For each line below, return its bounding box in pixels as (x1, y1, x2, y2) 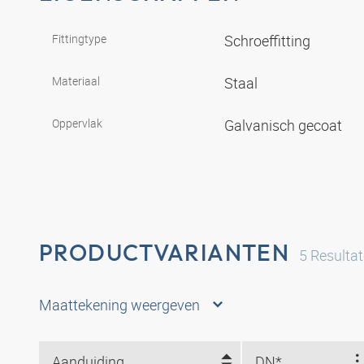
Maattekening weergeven (39, 295, 200, 315)
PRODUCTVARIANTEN (39, 238, 290, 267)
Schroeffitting (224, 31, 314, 51)
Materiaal (52, 73, 100, 89)
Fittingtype (52, 31, 106, 47)
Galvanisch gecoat (224, 115, 345, 136)
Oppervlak (52, 115, 102, 132)
